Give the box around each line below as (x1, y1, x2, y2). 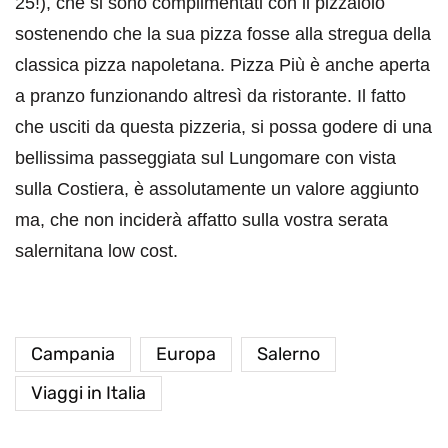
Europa (156, 343, 216, 366)
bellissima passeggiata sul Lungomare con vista (15, 148, 396, 169)
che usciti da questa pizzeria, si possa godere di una (15, 117, 432, 138)
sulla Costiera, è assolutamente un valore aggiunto (15, 179, 419, 200)
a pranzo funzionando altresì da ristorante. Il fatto (15, 86, 406, 107)
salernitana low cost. (15, 241, 178, 262)
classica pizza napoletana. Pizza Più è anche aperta (15, 55, 430, 76)
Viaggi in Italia (31, 382, 146, 405)
